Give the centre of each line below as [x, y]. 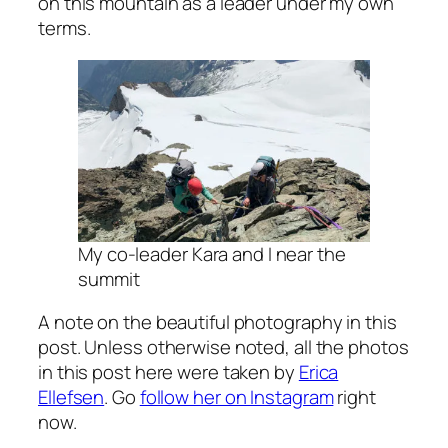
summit [109, 278]
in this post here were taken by [168, 372]
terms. [64, 28]
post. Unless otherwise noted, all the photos [223, 347]
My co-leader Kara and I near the [212, 253]
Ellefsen [71, 397]
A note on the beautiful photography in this [217, 322]
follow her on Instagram [236, 397]
